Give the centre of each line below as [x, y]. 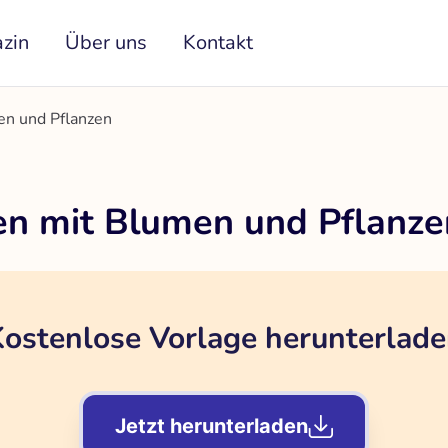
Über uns [106, 42]
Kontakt [218, 42]
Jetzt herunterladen [211, 426]
